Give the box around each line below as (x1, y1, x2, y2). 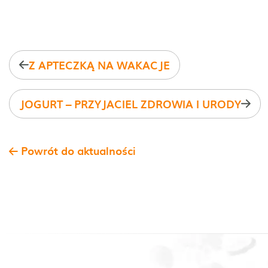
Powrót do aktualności (21, 142, 136, 159)
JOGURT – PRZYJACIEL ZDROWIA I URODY (19, 95, 241, 112)
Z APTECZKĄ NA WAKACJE (29, 56, 170, 73)
